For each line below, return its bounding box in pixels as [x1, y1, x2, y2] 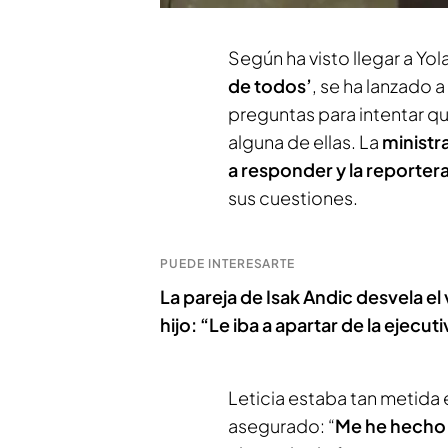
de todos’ [228, 74, 312, 97]
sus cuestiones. [228, 186, 358, 209]
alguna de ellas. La [228, 130, 382, 153]
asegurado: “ [228, 414, 335, 437]
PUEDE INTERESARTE [160, 256, 296, 271]
